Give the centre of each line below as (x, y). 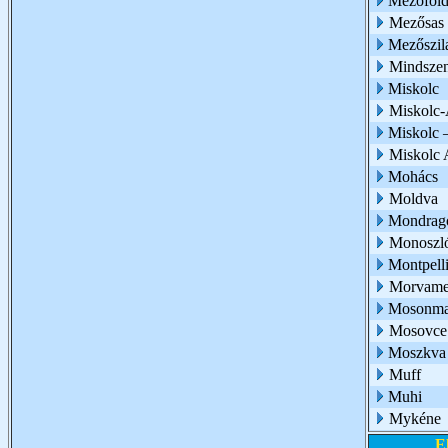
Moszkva (417, 352)
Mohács (413, 176)
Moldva (413, 198)
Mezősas (416, 22)
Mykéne (415, 418)
